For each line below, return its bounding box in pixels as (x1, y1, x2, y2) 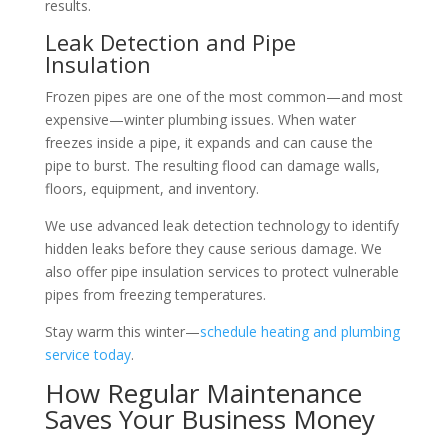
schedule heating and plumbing (199, 321, 400, 341)
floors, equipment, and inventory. (44, 178, 259, 198)
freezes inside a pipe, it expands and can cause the (44, 132, 373, 152)
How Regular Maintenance (44, 374, 362, 411)
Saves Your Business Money (44, 400, 375, 437)
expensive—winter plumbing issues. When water (44, 109, 356, 129)
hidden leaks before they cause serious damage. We (44, 238, 382, 258)
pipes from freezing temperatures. (44, 284, 266, 304)
